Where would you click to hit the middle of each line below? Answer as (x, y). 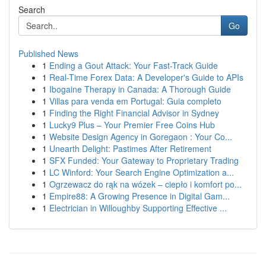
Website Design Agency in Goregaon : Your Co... (141, 137)
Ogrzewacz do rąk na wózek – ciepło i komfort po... (145, 184)
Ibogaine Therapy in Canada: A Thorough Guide (140, 89)
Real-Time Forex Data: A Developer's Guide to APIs (146, 77)
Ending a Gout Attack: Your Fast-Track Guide (134, 65)
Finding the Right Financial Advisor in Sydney (134, 113)
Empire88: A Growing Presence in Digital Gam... (140, 196)
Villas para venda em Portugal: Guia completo (135, 101)
